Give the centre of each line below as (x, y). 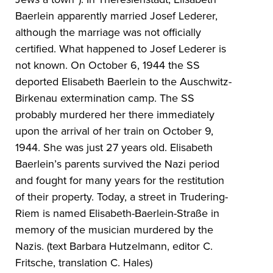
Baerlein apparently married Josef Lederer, (117, 16)
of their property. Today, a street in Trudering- (122, 197)
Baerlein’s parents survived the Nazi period (118, 164)
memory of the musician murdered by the (115, 230)
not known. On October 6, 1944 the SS (108, 66)
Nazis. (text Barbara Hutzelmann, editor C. (114, 246)
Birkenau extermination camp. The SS (105, 98)
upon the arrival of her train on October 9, (115, 131)
